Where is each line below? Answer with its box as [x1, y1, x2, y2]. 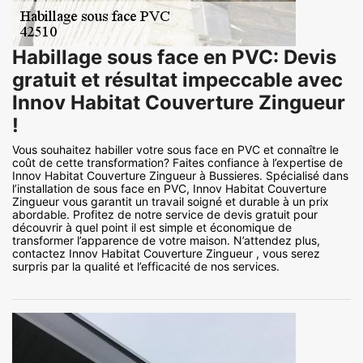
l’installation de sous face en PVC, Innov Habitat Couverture [12, 181, 327, 196]
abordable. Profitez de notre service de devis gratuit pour [12, 207, 318, 222]
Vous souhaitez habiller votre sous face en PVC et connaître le [12, 143, 339, 157]
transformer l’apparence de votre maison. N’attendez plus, [12, 233, 320, 248]
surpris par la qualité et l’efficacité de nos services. [12, 259, 280, 274]
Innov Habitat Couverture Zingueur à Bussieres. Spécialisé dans [12, 169, 348, 183]
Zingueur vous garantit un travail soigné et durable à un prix [12, 194, 329, 209]
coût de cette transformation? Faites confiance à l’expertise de [12, 156, 343, 170]
